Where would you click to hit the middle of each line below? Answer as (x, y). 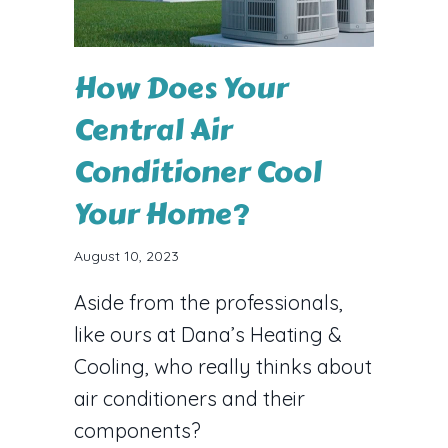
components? (137, 430)
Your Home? (161, 213)
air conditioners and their (189, 398)
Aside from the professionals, (208, 302)
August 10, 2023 (126, 255)
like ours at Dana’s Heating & (208, 334)
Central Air (153, 129)
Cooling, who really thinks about (223, 366)
